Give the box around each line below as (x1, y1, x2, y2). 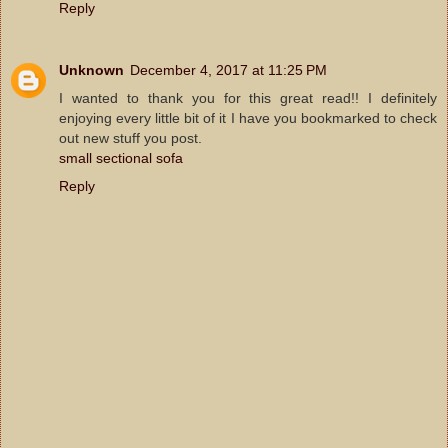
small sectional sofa (59, 149, 183, 166)
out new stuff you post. (59, 129, 202, 146)
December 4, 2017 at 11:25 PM (130, 61, 327, 78)
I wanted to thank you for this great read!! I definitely (59, 89, 437, 106)
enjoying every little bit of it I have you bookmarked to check (59, 109, 437, 126)
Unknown (59, 61, 124, 78)
